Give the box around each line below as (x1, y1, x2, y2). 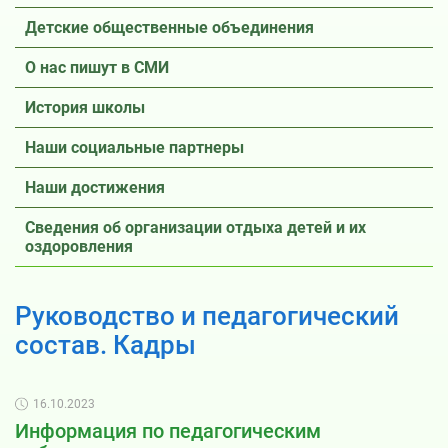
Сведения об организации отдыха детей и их (25, 218, 366, 237)
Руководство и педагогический (15, 299, 399, 331)
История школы (25, 98, 145, 117)
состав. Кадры (15, 328, 196, 360)
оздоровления (25, 237, 133, 256)
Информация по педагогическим (15, 418, 321, 443)
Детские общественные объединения (25, 18, 314, 37)
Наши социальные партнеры (25, 138, 244, 157)
